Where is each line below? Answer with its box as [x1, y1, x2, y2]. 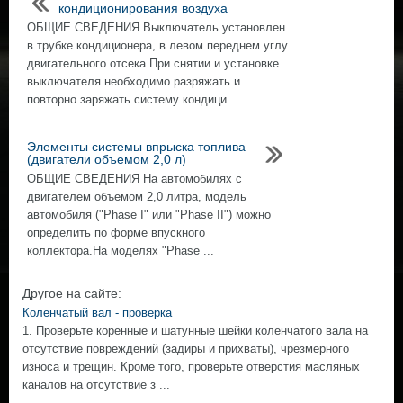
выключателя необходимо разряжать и [27, 75, 240, 88]
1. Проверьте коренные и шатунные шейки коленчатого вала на [22, 324, 368, 337]
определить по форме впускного [27, 226, 205, 239]
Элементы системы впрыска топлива [27, 139, 246, 154]
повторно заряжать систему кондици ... [27, 93, 241, 106]
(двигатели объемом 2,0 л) [27, 152, 186, 166]
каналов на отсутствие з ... [22, 378, 170, 391]
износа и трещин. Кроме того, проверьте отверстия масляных [22, 360, 360, 373]
